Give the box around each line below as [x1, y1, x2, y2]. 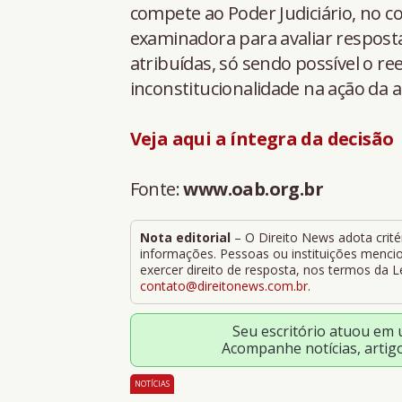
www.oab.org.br [183, 176, 323, 201]
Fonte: [129, 176, 184, 201]
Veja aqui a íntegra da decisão [129, 126, 394, 151]
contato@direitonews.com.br [139, 276, 308, 294]
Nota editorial [139, 228, 231, 246]
